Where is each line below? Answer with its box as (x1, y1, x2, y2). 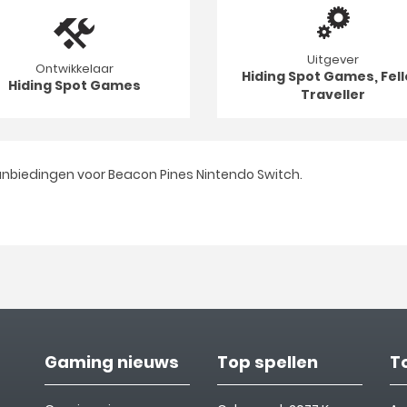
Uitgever (307, 50, 359, 68)
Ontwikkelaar (35, 59, 114, 77)
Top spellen (217, 351, 318, 373)
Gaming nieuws (45, 351, 179, 373)
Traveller (301, 84, 365, 104)
